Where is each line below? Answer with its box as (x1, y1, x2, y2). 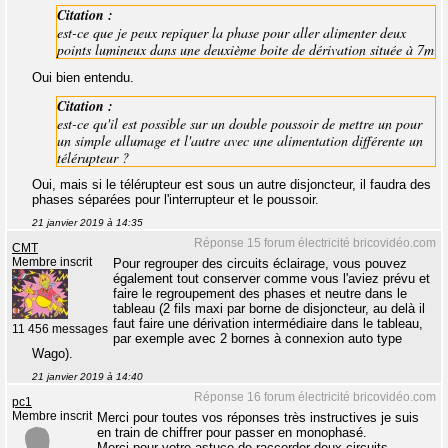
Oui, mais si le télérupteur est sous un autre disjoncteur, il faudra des (32, 177, 431, 193)
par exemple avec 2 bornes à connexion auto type (113, 331, 402, 347)
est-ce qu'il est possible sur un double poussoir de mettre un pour (57, 113, 422, 133)
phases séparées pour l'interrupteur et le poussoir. (32, 192, 319, 208)
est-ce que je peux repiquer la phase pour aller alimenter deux (57, 23, 406, 43)
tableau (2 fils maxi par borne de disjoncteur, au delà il (113, 301, 425, 317)
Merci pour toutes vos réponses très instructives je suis (97, 410, 419, 426)
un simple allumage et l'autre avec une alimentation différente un (57, 130, 423, 150)
